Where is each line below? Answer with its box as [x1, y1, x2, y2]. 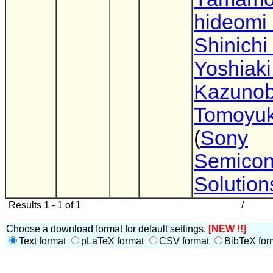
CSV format [159, 236, 211, 246]
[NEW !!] [208, 224, 246, 234]
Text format [19, 236, 68, 246]
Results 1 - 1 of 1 [6, 200, 81, 210]
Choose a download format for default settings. [6, 224, 208, 234]
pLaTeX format [81, 236, 146, 246]
